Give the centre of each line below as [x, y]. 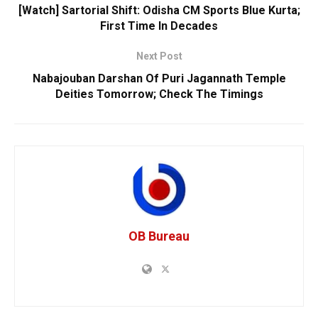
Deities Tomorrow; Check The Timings [159, 94]
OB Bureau [159, 236]
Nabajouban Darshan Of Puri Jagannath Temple [159, 78]
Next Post [159, 56]
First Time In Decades [159, 26]
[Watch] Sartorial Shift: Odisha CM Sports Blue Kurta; [159, 10]
